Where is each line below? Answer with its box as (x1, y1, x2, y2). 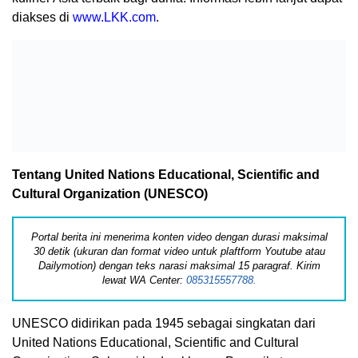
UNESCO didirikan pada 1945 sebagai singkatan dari (12, 316, 316, 331)
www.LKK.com (73, 10, 156, 25)
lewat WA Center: (101, 274, 186, 287)
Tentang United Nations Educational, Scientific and (12, 168, 320, 182)
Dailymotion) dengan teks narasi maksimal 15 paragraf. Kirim (38, 260, 320, 272)
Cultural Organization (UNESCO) (12, 187, 208, 201)
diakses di (12, 10, 73, 25)
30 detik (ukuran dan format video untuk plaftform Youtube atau (33, 245, 325, 258)
